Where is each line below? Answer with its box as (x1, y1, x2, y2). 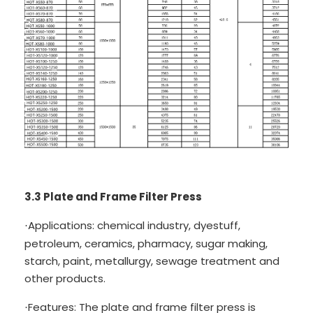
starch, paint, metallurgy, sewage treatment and (24, 253, 279, 268)
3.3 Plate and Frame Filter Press (24, 189, 202, 204)
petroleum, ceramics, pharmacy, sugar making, (24, 235, 268, 251)
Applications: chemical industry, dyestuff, (28, 217, 240, 233)
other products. (24, 270, 105, 286)
